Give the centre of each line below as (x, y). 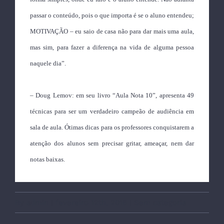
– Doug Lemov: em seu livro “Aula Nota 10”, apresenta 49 (112, 95)
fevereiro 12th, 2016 (91, 202)
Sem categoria (160, 202)
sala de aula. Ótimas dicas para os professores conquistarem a (112, 127)
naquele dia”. (48, 63)
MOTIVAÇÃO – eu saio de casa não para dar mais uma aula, (112, 31)
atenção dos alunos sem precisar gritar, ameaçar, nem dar (112, 143)
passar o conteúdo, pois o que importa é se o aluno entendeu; (112, 15)
